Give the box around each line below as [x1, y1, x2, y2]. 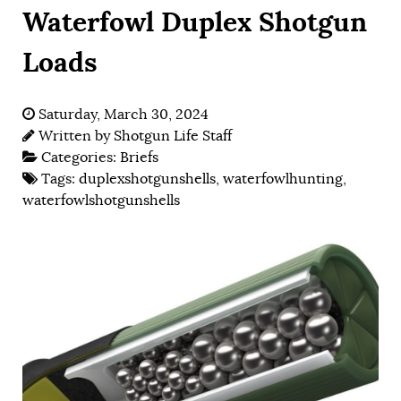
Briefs [120, 149, 158, 167]
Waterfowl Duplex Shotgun [22, 4, 367, 40]
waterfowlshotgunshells [22, 192, 180, 210]
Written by [38, 127, 114, 146]
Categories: [41, 149, 120, 167]
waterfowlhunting [223, 170, 343, 189]
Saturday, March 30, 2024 [38, 106, 209, 124]
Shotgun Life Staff [114, 127, 232, 146]
